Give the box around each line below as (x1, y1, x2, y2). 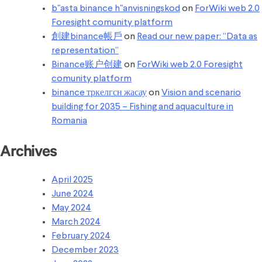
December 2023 (51, 246, 119, 256)
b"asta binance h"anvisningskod (51, 4, 180, 14)
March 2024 (51, 218, 101, 227)
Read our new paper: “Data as (137, 32, 257, 42)
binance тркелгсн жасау (51, 88, 147, 98)
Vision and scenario (161, 88, 241, 98)
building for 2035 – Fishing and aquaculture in (51, 102, 233, 112)
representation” (51, 46, 119, 56)
